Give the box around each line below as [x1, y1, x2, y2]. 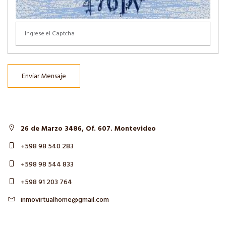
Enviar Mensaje [22, 71, 66, 83]
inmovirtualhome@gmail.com [21, 194, 109, 206]
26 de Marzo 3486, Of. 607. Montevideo [21, 123, 156, 135]
